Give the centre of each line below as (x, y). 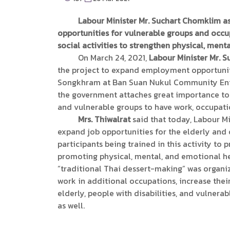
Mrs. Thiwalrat (102, 119)
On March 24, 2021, (103, 57)
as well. (71, 205)
